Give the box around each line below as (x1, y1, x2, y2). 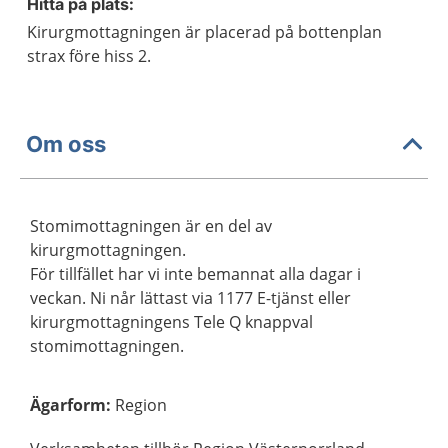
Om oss (26, 130, 106, 157)
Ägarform (30, 394, 106, 416)
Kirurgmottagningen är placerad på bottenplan (27, 21, 382, 43)
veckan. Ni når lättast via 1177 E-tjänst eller (30, 287, 351, 309)
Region (115, 394, 167, 416)
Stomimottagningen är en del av (30, 215, 272, 237)
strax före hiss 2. (27, 45, 151, 67)
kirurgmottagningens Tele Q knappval (30, 311, 313, 333)
